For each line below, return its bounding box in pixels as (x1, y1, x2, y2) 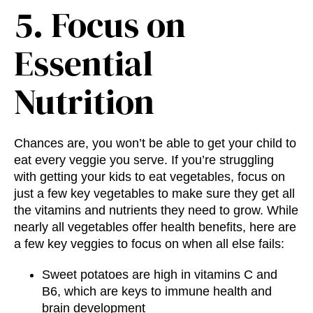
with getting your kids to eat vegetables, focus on (14, 170, 285, 184)
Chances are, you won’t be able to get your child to (14, 136, 296, 151)
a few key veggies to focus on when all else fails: (14, 237, 284, 252)
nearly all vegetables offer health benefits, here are (14, 220, 296, 235)
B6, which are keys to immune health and (42, 284, 272, 299)
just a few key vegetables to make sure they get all (14, 187, 295, 201)
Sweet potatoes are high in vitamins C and (42, 268, 277, 282)
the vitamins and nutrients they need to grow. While (14, 203, 298, 218)
